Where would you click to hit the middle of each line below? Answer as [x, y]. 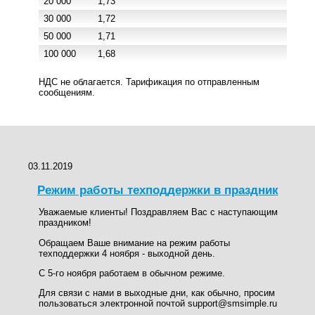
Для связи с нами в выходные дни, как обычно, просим [157, 293]
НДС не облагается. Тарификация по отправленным [149, 82]
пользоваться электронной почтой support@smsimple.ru [158, 304]
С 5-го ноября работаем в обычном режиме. [132, 273]
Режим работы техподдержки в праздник [157, 190]
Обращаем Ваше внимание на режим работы [134, 243]
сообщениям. [67, 92]
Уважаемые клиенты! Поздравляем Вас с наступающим [158, 212]
